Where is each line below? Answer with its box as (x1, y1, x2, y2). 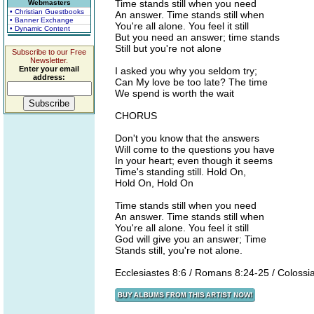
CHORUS (115, 110, 157, 121)
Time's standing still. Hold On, (115, 166, 246, 177)
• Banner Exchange (10, 16, 74, 24)
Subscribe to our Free (12, 48, 86, 56)
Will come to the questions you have (115, 144, 275, 155)
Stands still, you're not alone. (115, 245, 243, 256)
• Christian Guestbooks (10, 8, 84, 15)
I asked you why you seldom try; (115, 65, 257, 76)
